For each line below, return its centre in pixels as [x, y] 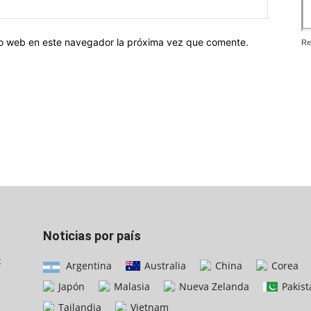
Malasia [131, 287]
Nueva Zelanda [213, 287]
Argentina [87, 266]
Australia [164, 266]
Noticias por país [92, 236]
